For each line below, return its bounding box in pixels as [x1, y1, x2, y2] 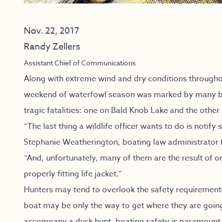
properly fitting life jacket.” [24, 168, 122, 180]
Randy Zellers [24, 40, 80, 54]
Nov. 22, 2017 [24, 24, 79, 38]
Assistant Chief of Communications [24, 58, 136, 67]
